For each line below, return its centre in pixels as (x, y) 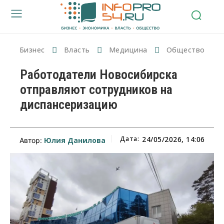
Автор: (31, 140)
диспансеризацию (69, 104)
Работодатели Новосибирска (99, 74)
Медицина (128, 49)
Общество (185, 49)
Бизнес (32, 49)
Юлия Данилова (74, 140)
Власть (77, 49)
